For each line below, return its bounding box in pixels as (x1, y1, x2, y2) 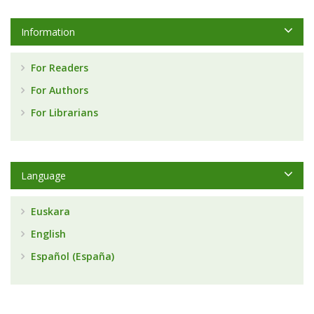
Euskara (28, 205, 70, 218)
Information (21, 25, 75, 39)
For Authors (28, 83, 88, 97)
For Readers (28, 61, 88, 74)
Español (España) (28, 250, 114, 263)
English (28, 227, 66, 240)
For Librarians (28, 106, 98, 119)
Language (21, 169, 66, 182)
